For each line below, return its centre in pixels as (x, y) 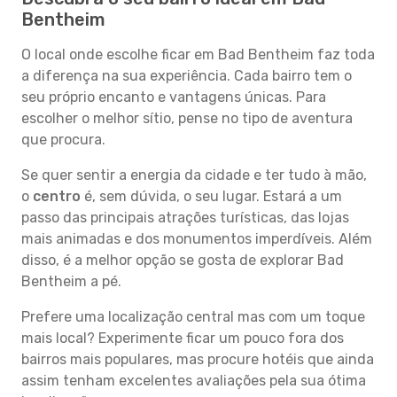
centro (57, 196)
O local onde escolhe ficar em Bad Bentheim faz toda (198, 54)
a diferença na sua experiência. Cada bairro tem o (187, 76)
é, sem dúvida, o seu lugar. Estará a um (211, 196)
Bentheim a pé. (71, 281)
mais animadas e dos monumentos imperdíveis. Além (197, 239)
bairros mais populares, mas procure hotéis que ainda (198, 359)
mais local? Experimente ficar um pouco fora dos (183, 338)
